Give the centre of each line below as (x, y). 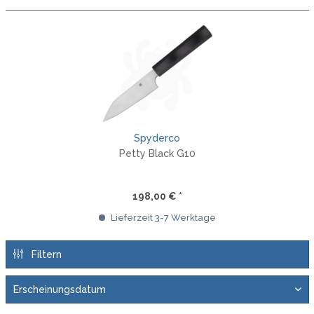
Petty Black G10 (157, 153)
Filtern (45, 254)
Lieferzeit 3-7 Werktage (162, 217)
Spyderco (157, 138)
